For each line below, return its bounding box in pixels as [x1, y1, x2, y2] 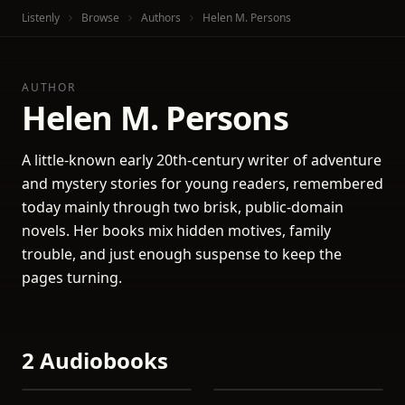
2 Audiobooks [22, 345, 168, 375]
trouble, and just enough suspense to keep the [22, 244, 342, 264]
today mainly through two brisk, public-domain [22, 197, 344, 217]
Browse [81, 10, 119, 25]
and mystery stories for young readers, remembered [22, 174, 383, 193]
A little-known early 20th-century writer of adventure [22, 150, 381, 170]
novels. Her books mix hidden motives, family [22, 221, 331, 240]
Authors [141, 10, 181, 25]
